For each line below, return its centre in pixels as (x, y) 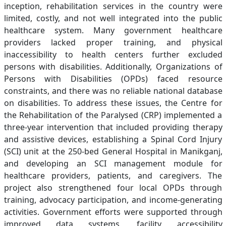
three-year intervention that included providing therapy (113, 127)
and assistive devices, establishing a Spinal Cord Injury (113, 139)
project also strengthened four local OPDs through (113, 188)
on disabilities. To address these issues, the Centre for (113, 103)
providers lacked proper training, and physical (113, 42)
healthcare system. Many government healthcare (113, 30)
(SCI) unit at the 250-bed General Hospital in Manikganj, (113, 151)
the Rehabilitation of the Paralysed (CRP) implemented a (113, 115)
